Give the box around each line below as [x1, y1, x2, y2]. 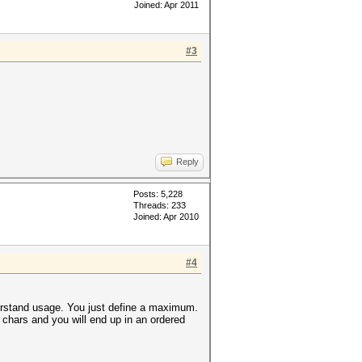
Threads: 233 [133, 200, 186, 210]
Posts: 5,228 [133, 189, 183, 199]
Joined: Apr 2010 [133, 212, 199, 221]
